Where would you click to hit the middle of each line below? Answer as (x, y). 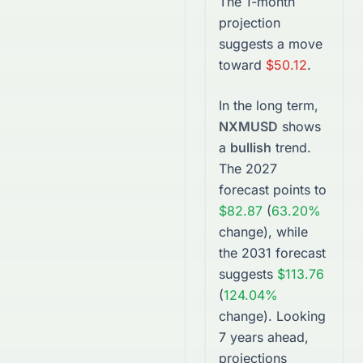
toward (240, 65)
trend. (291, 147)
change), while (263, 232)
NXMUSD (248, 126)
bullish (251, 147)
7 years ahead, (264, 337)
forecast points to (273, 190)
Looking (301, 316)
